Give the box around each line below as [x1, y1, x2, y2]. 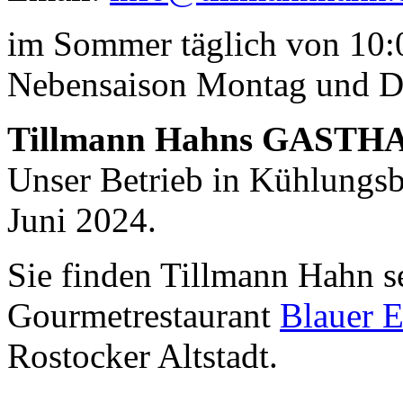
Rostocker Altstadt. [7, 336, 278, 375]
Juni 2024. [7, 200, 157, 239]
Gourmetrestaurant [7, 295, 280, 335]
